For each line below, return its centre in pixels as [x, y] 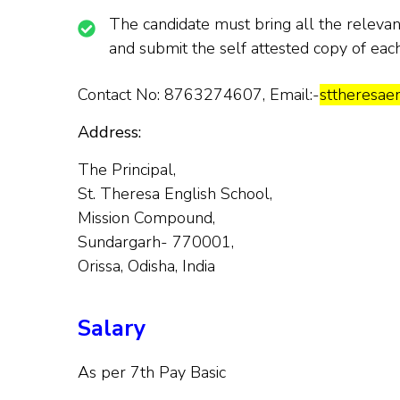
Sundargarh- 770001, [156, 242]
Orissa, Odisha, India [146, 266]
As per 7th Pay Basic [152, 372]
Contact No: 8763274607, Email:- [199, 94]
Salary [112, 328]
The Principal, [127, 169]
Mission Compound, [146, 217]
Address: [109, 132]
